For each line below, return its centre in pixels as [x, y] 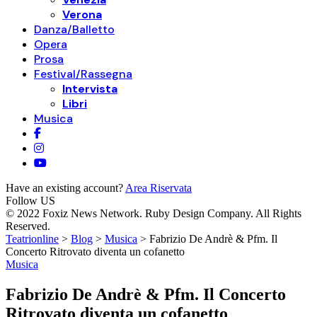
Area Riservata [158, 188]
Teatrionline [32, 239]
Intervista [90, 89]
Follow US [30, 201]
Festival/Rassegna [83, 74]
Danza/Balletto [74, 29]
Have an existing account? [65, 188]
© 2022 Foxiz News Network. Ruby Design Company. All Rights [154, 213]
